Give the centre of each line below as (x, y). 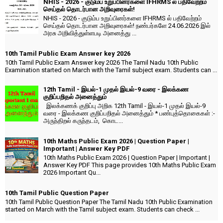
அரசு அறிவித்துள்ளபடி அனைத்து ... (90, 33)
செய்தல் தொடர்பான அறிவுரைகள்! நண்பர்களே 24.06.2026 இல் (127, 25)
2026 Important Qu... (72, 172)
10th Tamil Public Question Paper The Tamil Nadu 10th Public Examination (109, 202)
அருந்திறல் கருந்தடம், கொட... (83, 120)
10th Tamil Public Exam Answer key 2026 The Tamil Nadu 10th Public (102, 62)
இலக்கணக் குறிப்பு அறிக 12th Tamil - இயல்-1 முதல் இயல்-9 (124, 106)
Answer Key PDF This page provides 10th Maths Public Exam (130, 165)
